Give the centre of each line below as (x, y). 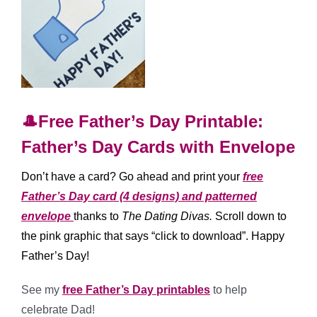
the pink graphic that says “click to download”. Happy (153, 236)
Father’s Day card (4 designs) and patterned (139, 196)
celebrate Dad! (58, 309)
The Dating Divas (166, 216)
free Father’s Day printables (136, 289)
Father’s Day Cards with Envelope (158, 146)
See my (42, 289)
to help (229, 289)
